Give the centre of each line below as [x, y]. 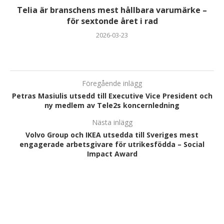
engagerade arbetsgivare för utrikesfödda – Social [112, 144]
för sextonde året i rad [112, 21]
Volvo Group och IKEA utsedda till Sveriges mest [112, 134]
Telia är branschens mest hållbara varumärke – [112, 10]
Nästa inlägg [112, 122]
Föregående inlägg [112, 83]
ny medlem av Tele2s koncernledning [112, 105]
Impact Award [112, 153]
